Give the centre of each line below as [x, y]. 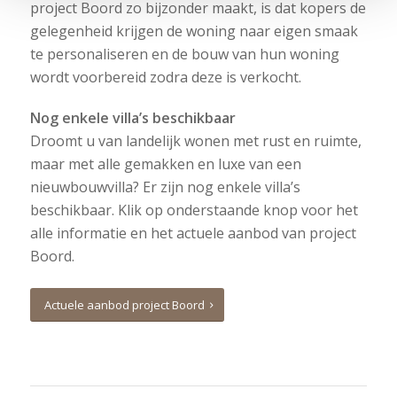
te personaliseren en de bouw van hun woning [184, 54]
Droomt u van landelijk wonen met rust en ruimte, [195, 141]
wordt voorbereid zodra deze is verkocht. [165, 77]
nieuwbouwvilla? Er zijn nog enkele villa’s [165, 187]
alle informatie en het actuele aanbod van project [193, 233]
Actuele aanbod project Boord [125, 305]
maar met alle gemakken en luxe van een [165, 164]
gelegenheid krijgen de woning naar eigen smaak [194, 31]
